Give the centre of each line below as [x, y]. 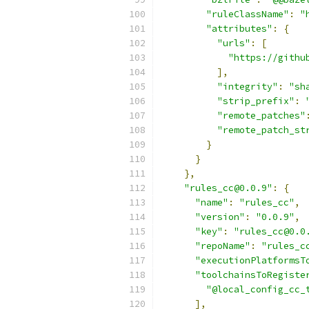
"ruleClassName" [248, 14]
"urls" [234, 43]
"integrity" [248, 87]
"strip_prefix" [256, 101]
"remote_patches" [261, 116]
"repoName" [223, 246]
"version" [220, 217]
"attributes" [239, 29]
